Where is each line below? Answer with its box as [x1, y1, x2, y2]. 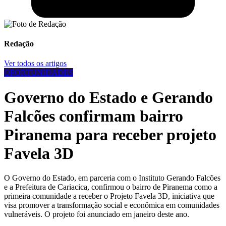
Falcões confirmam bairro [4, 106, 183, 125]
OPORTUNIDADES [4, 68, 73, 77]
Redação [4, 39, 34, 48]
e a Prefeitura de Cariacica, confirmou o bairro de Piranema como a [4, 183, 217, 192]
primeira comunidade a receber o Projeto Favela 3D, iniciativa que [4, 192, 214, 201]
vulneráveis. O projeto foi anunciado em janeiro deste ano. [4, 210, 189, 219]
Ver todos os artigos [4, 59, 67, 68]
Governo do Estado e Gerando [4, 88, 213, 106]
